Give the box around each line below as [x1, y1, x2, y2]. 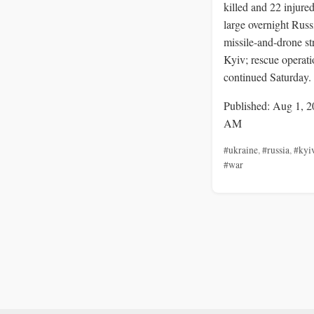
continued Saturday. [224, 69, 311, 84]
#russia [262, 143, 289, 156]
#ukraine [224, 143, 258, 156]
